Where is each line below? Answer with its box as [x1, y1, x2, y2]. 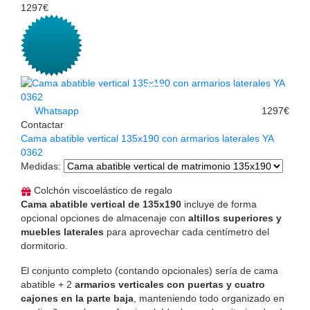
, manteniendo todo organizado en [134, 293, 284, 304]
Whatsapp [32, 105, 79, 117]
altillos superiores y [188, 212, 282, 224]
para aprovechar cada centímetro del [107, 226, 269, 238]
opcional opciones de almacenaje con [21, 212, 188, 224]
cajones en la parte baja [21, 293, 134, 304]
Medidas [21, 161, 58, 172]
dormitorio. [21, 240, 68, 252]
